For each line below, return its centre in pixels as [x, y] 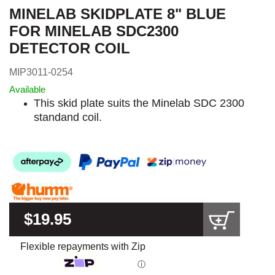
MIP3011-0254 [41, 72]
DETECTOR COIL [70, 48]
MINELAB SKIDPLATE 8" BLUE [118, 14]
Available [27, 89]
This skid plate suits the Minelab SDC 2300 [139, 103]
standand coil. [68, 117]
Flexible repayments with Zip [83, 246]
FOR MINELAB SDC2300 [94, 31]
